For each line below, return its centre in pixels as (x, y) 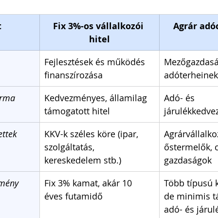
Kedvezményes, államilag (97, 98)
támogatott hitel (77, 111)
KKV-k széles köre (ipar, (92, 134)
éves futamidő (73, 196)
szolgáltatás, (71, 147)
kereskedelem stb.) (83, 160)
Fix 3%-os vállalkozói (99, 26)
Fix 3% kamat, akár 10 (89, 183)
